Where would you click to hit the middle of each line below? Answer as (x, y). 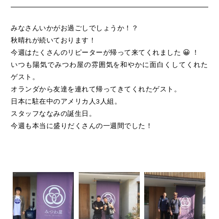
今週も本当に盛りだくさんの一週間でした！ (82, 126)
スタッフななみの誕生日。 (54, 113)
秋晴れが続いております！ (54, 40)
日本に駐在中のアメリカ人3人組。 (66, 101)
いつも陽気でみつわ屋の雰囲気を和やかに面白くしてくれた (109, 65)
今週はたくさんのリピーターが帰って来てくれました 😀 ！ (105, 52)
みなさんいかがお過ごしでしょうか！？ (75, 28)
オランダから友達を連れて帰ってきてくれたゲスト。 (96, 89)
